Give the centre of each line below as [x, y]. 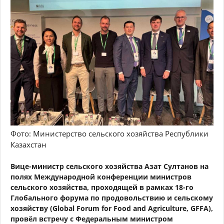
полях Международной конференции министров [101, 176]
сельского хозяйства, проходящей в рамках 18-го [102, 187]
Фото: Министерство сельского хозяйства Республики [109, 133]
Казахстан [28, 144]
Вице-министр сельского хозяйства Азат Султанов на [109, 166]
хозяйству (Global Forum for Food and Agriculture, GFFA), [112, 208]
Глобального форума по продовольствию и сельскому [112, 197]
